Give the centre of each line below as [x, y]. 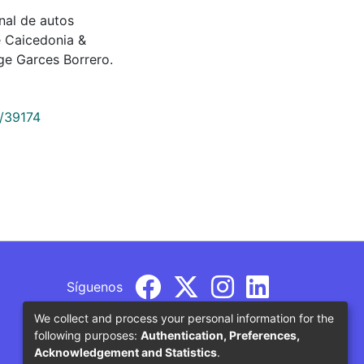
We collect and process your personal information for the [184, 318]
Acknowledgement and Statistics [126, 352]
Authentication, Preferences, [220, 335]
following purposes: [87, 335]
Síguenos [95, 286]
